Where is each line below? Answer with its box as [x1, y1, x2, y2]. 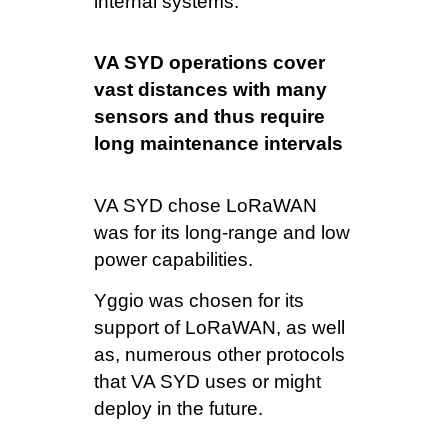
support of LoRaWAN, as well [94, 317, 345, 339]
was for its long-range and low [94, 221, 350, 243]
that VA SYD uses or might [94, 371, 321, 393]
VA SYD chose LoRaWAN [94, 194, 317, 216]
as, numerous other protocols [94, 344, 345, 366]
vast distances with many [94, 79, 327, 101]
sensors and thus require [94, 106, 325, 128]
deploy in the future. [94, 398, 263, 420]
